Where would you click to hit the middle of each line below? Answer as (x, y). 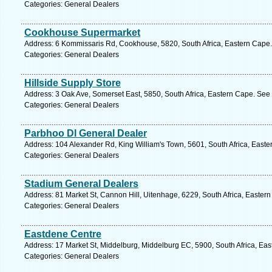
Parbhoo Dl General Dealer (86, 133)
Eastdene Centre (63, 234)
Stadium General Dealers (81, 184)
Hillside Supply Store (73, 83)
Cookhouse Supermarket (82, 32)
